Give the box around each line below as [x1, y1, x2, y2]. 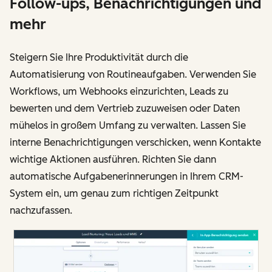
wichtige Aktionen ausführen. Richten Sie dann [10, 153, 216, 165]
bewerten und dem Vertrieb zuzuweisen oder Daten [10, 102, 240, 114]
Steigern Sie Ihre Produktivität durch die [10, 51, 188, 63]
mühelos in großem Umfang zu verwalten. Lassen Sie [10, 119, 246, 131]
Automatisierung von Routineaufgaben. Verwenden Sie [10, 68, 256, 80]
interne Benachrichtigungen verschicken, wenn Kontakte [10, 136, 261, 148]
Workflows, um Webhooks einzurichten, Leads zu [10, 85, 228, 97]
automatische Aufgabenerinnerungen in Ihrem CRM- [10, 170, 243, 182]
